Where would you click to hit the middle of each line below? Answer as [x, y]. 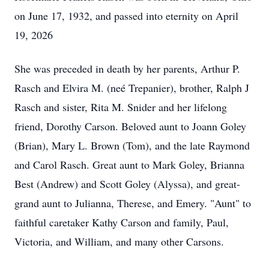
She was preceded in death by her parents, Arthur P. [127, 68]
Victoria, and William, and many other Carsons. [119, 241]
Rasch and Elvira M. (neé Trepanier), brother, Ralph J [132, 88]
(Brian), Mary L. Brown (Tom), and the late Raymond [132, 145]
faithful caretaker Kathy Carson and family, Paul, [122, 222]
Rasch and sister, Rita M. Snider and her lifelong [121, 107]
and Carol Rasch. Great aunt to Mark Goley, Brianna [129, 165]
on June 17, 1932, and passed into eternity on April [126, 16]
